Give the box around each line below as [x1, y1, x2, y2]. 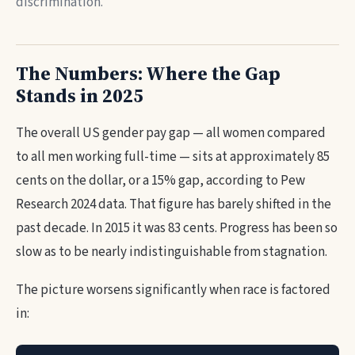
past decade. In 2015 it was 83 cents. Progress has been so [16, 219, 338, 238]
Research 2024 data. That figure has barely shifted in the [16, 195, 331, 214]
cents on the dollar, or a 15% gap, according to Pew [16, 171, 305, 190]
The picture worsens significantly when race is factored [16, 281, 330, 300]
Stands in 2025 [16, 82, 143, 109]
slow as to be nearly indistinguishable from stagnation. [16, 242, 327, 261]
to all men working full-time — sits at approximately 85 [16, 147, 330, 166]
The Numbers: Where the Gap [16, 60, 281, 86]
